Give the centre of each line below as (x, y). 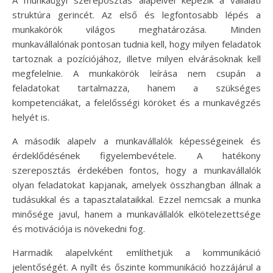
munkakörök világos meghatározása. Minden (136, 29)
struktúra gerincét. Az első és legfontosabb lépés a (136, 15)
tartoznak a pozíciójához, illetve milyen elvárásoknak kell (136, 58)
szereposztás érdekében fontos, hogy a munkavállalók (136, 170)
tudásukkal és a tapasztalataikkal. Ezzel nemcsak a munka (136, 199)
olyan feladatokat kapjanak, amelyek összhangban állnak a (136, 185)
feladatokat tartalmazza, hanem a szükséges (136, 88)
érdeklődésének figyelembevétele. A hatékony (136, 155)
